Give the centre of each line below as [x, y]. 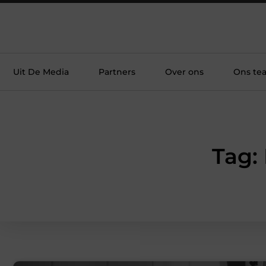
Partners [117, 72]
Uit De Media [41, 72]
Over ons [184, 72]
